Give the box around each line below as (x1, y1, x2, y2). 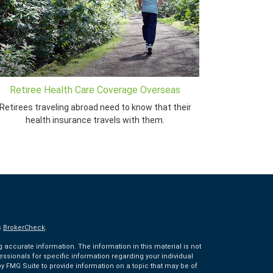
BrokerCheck (2, 224, 45, 232)
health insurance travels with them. (26, 115, 165, 126)
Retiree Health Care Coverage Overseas (10, 84, 180, 96)
